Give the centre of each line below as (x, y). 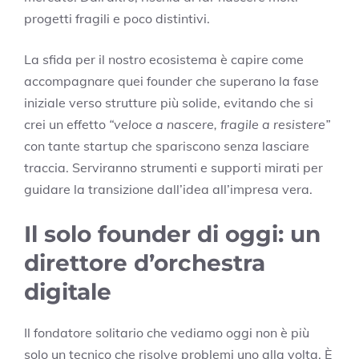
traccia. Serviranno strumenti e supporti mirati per (173, 168)
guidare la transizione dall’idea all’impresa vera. (168, 190)
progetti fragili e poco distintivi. (117, 19)
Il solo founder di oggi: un (172, 234)
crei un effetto (67, 125)
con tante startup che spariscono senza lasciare (167, 146)
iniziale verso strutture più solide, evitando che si (169, 103)
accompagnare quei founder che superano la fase (171, 81)
